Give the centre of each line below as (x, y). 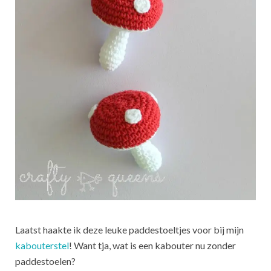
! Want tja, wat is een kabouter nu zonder (152, 245)
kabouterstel (42, 245)
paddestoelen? (45, 261)
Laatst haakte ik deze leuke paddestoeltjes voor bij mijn (129, 229)
